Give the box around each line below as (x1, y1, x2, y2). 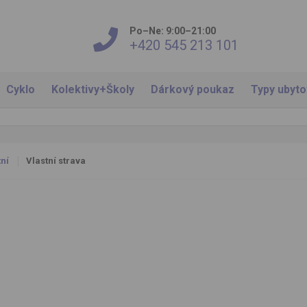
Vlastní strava (25, 156, 86, 166)
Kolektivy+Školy (51, 83, 134, 96)
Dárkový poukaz (150, 83, 234, 96)
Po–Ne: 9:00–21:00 (129, 25, 216, 36)
